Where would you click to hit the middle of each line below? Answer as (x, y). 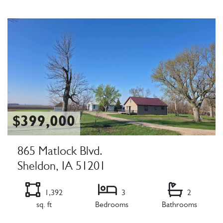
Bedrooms (111, 205)
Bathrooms (179, 205)
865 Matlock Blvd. (60, 153)
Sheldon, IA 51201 (61, 167)
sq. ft (44, 205)
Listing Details (33, 13)
